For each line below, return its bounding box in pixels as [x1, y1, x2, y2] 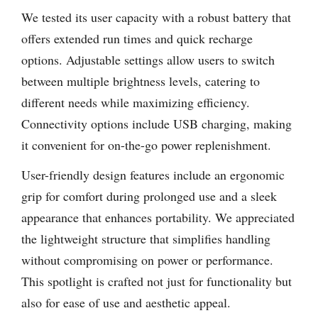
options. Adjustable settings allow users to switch [21, 50, 275, 68]
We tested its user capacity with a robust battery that [21, 8, 291, 26]
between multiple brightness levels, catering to [21, 72, 260, 89]
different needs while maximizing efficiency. [21, 93, 250, 111]
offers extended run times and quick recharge [21, 29, 253, 47]
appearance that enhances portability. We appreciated [21, 209, 295, 226]
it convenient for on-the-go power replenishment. [21, 136, 271, 153]
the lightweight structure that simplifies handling [21, 230, 270, 248]
